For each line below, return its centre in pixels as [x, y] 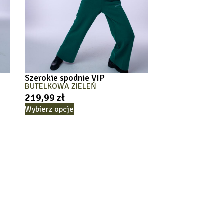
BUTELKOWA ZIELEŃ [61, 86]
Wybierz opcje [50, 110]
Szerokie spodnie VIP [65, 78]
